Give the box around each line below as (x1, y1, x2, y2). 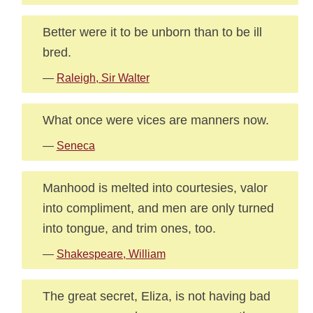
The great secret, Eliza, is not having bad (42, 289, 270, 303)
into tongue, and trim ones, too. (42, 221, 216, 235)
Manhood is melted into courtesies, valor (42, 180, 268, 195)
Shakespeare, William (56, 248, 166, 260)
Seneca (56, 140, 95, 152)
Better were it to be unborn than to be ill (42, 24, 262, 39)
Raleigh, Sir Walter (56, 72, 150, 84)
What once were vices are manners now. (42, 112, 269, 127)
